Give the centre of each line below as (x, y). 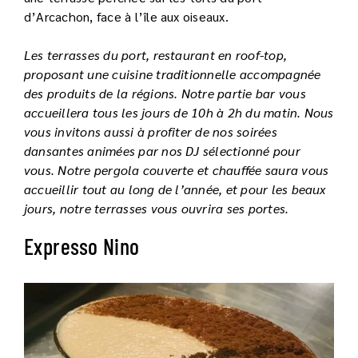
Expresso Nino (82, 247)
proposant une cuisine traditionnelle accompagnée (173, 74)
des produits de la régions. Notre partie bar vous (165, 93)
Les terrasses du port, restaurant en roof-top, (156, 55)
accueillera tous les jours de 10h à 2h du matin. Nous (179, 113)
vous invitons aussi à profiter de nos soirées (151, 132)
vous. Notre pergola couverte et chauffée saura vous (177, 170)
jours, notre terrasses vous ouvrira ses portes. (157, 209)
